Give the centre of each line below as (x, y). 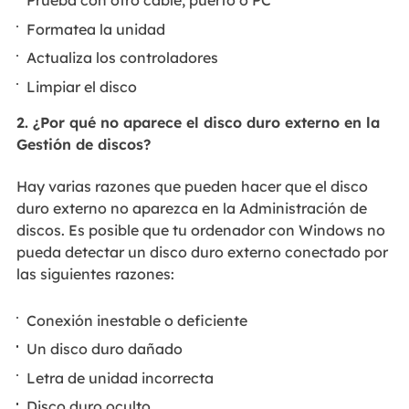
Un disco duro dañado (105, 349)
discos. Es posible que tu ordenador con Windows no (200, 231)
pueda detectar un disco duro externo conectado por (202, 252)
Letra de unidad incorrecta (121, 378)
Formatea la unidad (96, 29)
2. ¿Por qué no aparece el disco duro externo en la (198, 122)
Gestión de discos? (83, 144)
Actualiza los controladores (123, 58)
